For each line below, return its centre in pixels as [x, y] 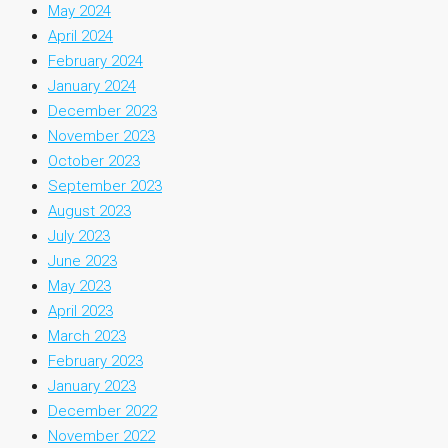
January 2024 [92, 86]
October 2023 [94, 161]
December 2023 [102, 111]
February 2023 [95, 361]
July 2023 [79, 236]
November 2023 [101, 136]
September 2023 [105, 186]
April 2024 [80, 36]
